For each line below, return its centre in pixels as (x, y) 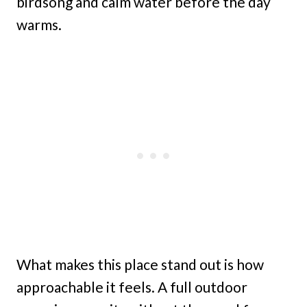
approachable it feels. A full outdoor (132, 287)
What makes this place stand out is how (140, 264)
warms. (39, 24)
